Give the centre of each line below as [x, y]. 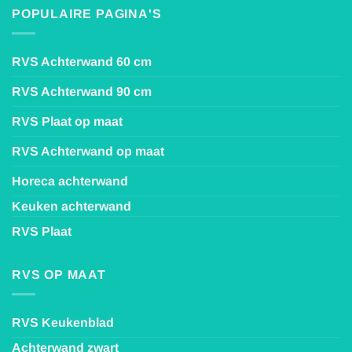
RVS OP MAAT [59, 274]
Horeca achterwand [70, 181]
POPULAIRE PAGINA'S [87, 14]
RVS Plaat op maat [67, 121]
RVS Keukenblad [63, 322]
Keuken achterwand [71, 206]
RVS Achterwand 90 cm [82, 91]
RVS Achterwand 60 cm [82, 61]
